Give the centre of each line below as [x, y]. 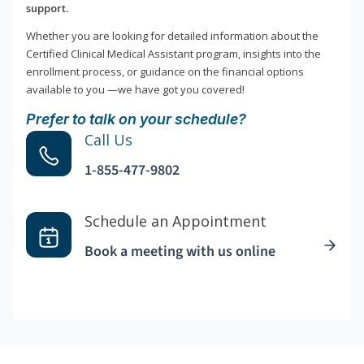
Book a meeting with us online [180, 252]
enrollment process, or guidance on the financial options [165, 72]
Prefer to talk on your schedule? [136, 119]
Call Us [108, 140]
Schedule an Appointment [175, 221]
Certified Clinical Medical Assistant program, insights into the [173, 54]
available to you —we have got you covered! [135, 90]
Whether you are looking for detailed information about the [172, 36]
